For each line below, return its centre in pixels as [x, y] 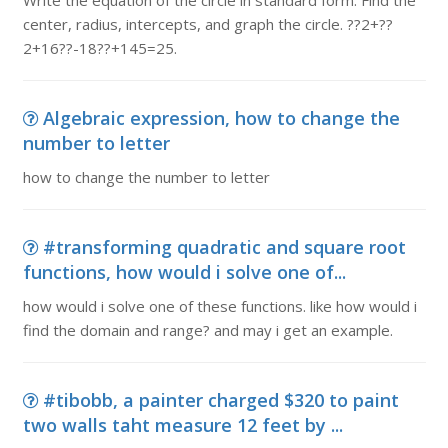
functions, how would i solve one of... [184, 272]
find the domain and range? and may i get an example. [207, 330]
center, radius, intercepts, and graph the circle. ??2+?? [207, 24]
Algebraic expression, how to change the [221, 118]
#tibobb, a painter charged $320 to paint [220, 400]
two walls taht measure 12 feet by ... [182, 425]
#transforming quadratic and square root [224, 247]
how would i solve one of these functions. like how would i [219, 306]
